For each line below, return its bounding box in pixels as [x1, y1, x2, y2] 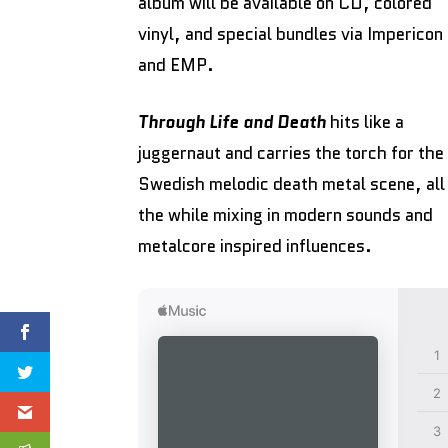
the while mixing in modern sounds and [138, 202, 433, 227]
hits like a [326, 109, 404, 134]
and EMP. [138, 52, 214, 77]
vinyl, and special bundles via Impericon [138, 21, 443, 46]
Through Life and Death [138, 109, 326, 134]
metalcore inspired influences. [138, 233, 372, 258]
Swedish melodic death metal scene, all [138, 171, 445, 196]
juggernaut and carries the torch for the [138, 140, 444, 165]
